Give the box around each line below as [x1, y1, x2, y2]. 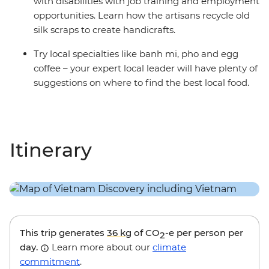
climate [153, 241, 186, 253]
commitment [20, 256, 80, 268]
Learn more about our [49, 241, 153, 253]
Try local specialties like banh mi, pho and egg [34, 48, 238, 60]
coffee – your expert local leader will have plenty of [34, 62, 258, 74]
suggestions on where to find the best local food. [34, 77, 249, 89]
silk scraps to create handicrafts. [34, 24, 175, 36]
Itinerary [10, 138, 92, 162]
